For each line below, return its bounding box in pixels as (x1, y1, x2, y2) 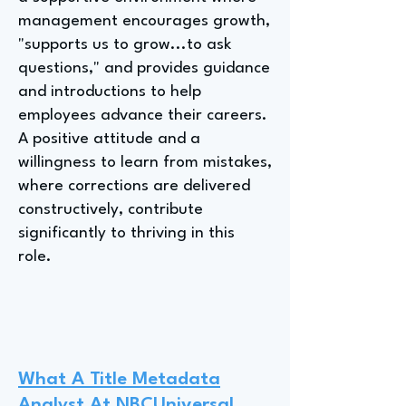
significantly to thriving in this (18, 226, 235, 241)
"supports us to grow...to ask (18, 37, 231, 53)
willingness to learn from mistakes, (18, 155, 272, 170)
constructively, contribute (18, 202, 203, 217)
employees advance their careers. (18, 108, 267, 123)
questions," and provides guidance (18, 61, 270, 76)
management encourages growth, (18, 14, 270, 29)
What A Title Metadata (18, 371, 220, 389)
